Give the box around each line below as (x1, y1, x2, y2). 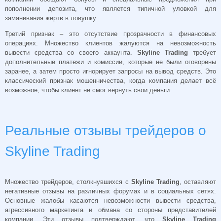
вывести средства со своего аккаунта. (5, 48, 137, 56)
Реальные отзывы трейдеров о (5, 122, 206, 138)
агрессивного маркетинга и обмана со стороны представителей (5, 206, 216, 214)
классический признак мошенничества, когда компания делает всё (5, 76, 216, 84)
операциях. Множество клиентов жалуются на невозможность (5, 39, 216, 47)
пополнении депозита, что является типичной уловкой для (5, 5, 216, 13)
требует (187, 48, 217, 56)
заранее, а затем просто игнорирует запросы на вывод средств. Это (5, 67, 216, 75)
